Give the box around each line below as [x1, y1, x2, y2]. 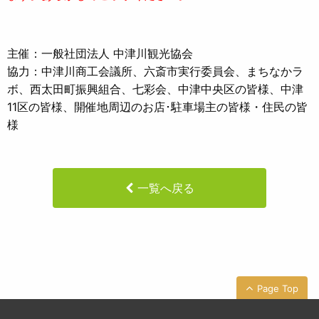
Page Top [257, 282, 298, 294]
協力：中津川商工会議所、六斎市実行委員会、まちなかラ [7, 63, 303, 78]
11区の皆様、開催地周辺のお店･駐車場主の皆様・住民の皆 [7, 99, 308, 114]
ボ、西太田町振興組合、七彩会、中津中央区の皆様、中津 [7, 81, 303, 96]
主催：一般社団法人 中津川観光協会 [7, 46, 193, 61]
